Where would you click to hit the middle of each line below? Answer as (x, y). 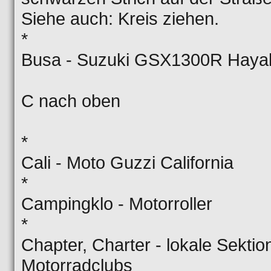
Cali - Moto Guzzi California (127, 162)
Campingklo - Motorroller (117, 204)
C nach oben (71, 101)
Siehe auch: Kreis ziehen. (120, 18)
